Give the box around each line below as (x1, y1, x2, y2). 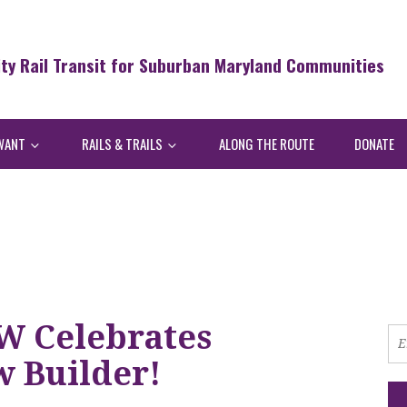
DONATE (354, 133, 394, 154)
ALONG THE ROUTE (219, 133, 314, 154)
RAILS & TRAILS (82, 133, 165, 154)
